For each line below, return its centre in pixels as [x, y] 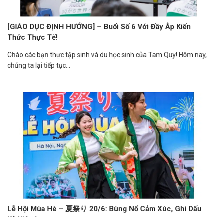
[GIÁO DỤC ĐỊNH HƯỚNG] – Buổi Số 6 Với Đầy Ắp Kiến [99, 27]
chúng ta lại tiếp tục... [39, 65]
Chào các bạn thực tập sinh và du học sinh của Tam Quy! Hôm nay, [107, 54]
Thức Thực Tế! [32, 37]
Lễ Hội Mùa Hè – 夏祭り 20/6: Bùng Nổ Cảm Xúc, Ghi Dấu [104, 209]
